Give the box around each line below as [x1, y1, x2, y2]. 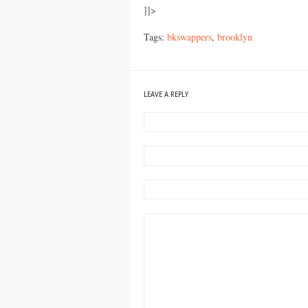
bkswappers [167, 30, 212, 43]
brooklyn [217, 30, 252, 43]
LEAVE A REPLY [144, 91, 188, 98]
